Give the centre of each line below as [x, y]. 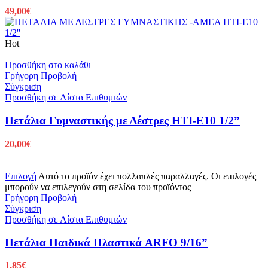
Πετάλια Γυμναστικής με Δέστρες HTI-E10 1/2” [122, 121]
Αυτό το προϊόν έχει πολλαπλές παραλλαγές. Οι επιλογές [147, 176]
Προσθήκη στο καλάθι [48, 65]
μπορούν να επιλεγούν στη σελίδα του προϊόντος [98, 187]
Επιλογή [21, 176]
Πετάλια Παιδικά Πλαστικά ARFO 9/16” [106, 242]
